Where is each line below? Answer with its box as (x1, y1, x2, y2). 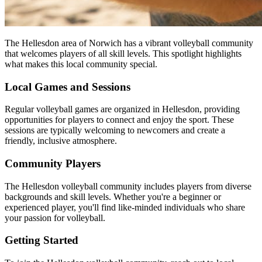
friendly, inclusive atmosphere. (5, 136, 117, 146)
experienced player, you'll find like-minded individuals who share (5, 202, 245, 212)
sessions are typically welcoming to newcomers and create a (5, 125, 225, 136)
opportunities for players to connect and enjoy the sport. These (5, 115, 234, 125)
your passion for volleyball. (5, 212, 105, 223)
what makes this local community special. (5, 58, 157, 69)
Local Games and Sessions (5, 80, 130, 93)
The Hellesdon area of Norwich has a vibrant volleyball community (5, 37, 253, 48)
